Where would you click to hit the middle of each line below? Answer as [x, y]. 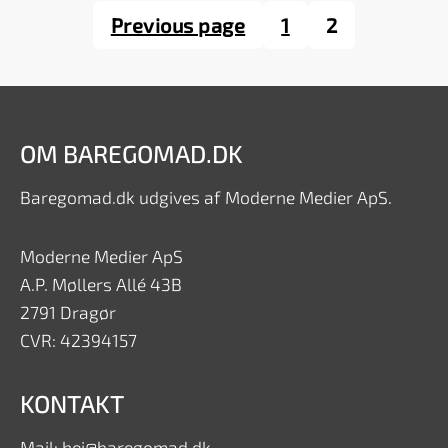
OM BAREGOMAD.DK [131, 154]
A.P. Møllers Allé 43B [101, 285]
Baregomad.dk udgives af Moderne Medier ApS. [206, 198]
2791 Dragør [68, 313]
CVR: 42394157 [78, 341]
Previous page [178, 25]
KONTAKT [72, 403]
